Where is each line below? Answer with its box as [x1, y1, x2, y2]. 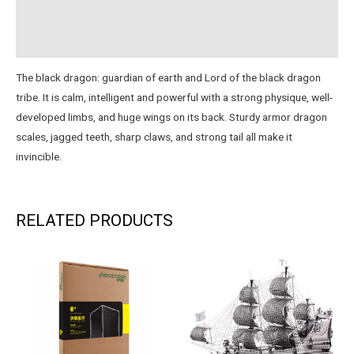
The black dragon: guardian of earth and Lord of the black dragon [16, 71, 321, 85]
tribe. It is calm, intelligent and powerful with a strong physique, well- [16, 91, 333, 104]
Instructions [16, 35, 72, 48]
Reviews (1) [16, 5, 71, 18]
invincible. [16, 150, 62, 164]
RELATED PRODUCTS [16, 211, 173, 231]
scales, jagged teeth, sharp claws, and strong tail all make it [16, 130, 292, 144]
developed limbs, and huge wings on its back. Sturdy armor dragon [16, 111, 327, 124]
